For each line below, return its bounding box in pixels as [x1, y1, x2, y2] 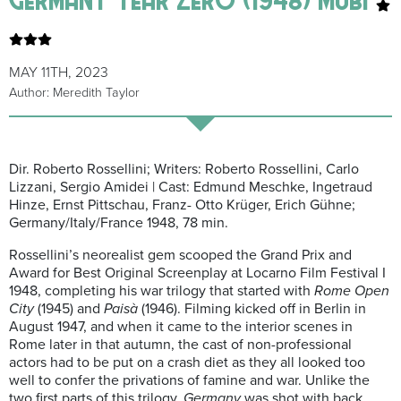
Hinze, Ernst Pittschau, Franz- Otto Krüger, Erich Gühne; [9, 196, 355, 215]
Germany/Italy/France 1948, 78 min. [9, 214, 228, 233]
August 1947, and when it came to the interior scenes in [9, 318, 353, 337]
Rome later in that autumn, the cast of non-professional [9, 336, 352, 354]
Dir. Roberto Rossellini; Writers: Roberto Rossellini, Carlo [9, 160, 359, 179]
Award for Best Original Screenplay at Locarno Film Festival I [9, 264, 386, 283]
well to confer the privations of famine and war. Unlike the [9, 371, 370, 390]
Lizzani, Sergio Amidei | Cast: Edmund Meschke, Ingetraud [9, 178, 372, 197]
